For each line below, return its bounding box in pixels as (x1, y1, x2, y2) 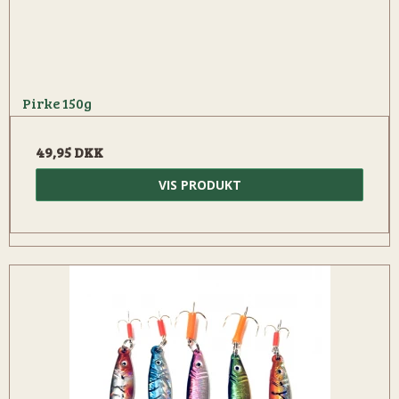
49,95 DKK (36, 142, 103, 162)
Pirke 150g (22, 94, 92, 113)
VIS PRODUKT (158, 176, 241, 194)
